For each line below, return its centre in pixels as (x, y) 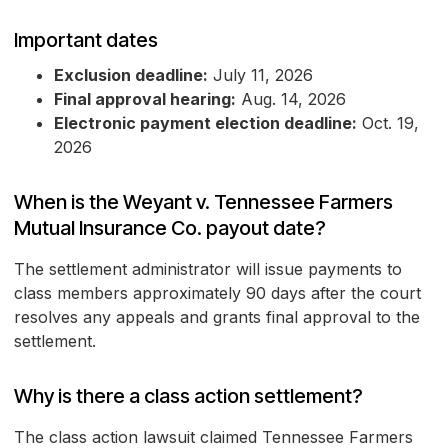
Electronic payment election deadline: (205, 123)
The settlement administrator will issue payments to (208, 269)
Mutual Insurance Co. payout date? (170, 228)
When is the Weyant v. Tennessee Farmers (203, 202)
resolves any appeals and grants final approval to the (217, 317)
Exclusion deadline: (131, 75)
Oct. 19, (388, 123)
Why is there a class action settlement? (188, 396)
